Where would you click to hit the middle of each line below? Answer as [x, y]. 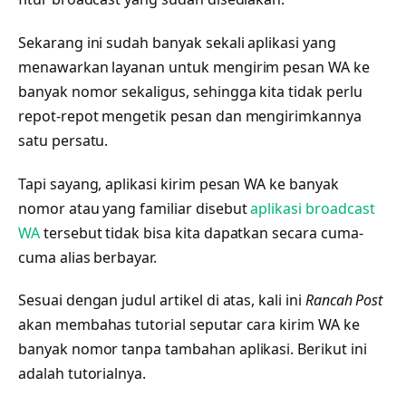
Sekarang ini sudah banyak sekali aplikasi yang [177, 42]
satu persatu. [63, 140]
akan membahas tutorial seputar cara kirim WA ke [189, 325]
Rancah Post [344, 300]
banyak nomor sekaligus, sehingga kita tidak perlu [190, 91]
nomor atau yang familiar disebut [135, 208]
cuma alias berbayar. [88, 257]
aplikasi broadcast [313, 208]
